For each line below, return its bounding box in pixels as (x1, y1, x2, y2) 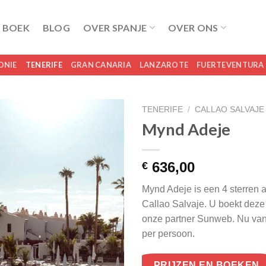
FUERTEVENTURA (197, 60, 264, 69)
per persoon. (142, 228, 195, 239)
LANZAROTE (139, 60, 189, 69)
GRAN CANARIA (70, 60, 131, 69)
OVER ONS (168, 21, 218, 33)
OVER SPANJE (83, 21, 147, 33)
